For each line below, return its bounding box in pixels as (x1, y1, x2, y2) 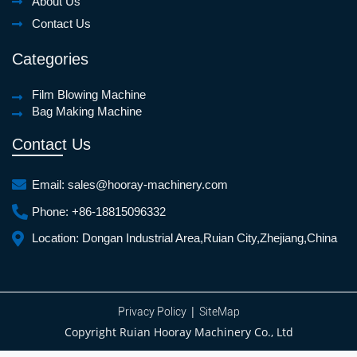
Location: (32, 231, 82, 245)
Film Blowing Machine (32, 88, 146, 102)
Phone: (32, 205, 72, 219)
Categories (12, 50, 88, 69)
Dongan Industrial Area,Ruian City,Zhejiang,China (82, 231, 337, 245)
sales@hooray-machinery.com (68, 178, 228, 192)
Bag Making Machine (32, 104, 142, 119)
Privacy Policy (117, 305, 186, 319)
